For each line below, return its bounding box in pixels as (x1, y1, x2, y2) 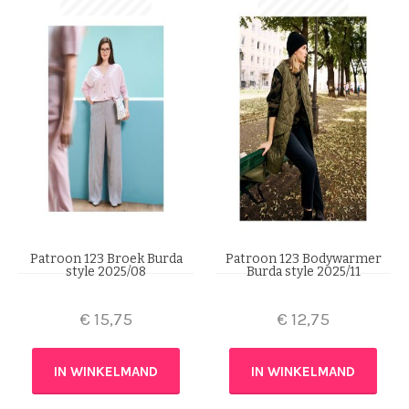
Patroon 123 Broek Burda (29, 251, 183, 267)
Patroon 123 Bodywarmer (225, 251, 382, 267)
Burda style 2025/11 (246, 264, 361, 280)
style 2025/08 (66, 264, 146, 280)
